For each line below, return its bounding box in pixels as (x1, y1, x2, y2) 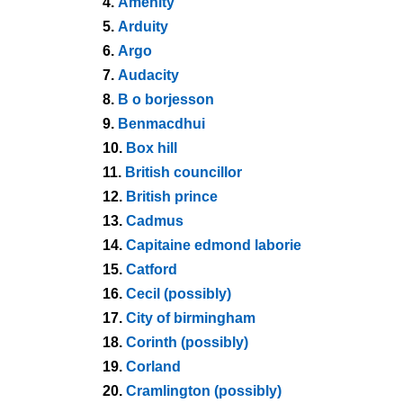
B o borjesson (118, 92, 214, 107)
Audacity (118, 67, 179, 83)
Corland (126, 359, 181, 374)
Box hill (126, 140, 177, 156)
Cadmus (126, 213, 184, 228)
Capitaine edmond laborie (126, 237, 301, 253)
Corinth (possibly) (126, 335, 248, 350)
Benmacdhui (118, 116, 205, 131)
